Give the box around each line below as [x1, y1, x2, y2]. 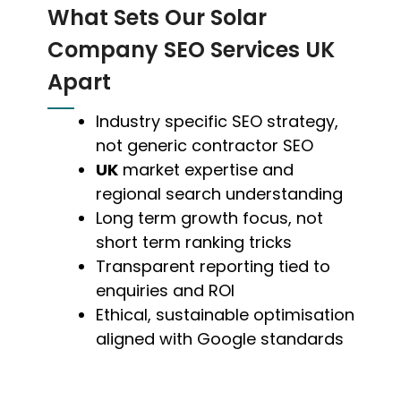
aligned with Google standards [96, 328, 345, 351]
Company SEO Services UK [47, 35, 336, 65]
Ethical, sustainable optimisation [96, 303, 355, 327]
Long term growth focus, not [96, 207, 324, 230]
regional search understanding [96, 183, 344, 206]
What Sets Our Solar [47, 3, 268, 33]
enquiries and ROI [96, 279, 235, 303]
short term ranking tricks [96, 231, 293, 254]
